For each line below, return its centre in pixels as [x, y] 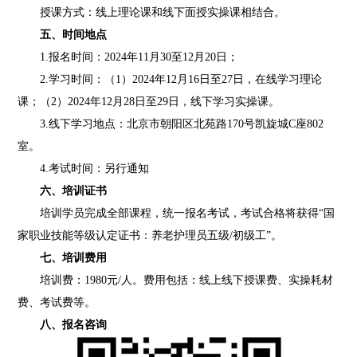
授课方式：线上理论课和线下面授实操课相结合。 [163, 12]
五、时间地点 [74, 35]
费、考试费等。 [57, 302]
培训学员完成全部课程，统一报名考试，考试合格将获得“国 [188, 213]
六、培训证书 [74, 191]
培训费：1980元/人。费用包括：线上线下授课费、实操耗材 [187, 280]
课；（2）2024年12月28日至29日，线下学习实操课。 [149, 102]
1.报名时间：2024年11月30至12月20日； [139, 57]
